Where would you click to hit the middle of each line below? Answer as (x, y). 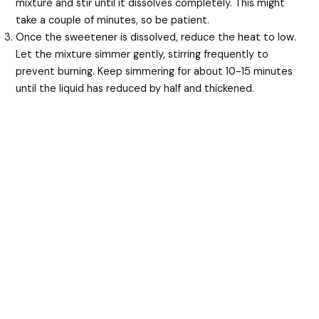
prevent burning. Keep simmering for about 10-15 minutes (155, 71)
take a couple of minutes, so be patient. (113, 20)
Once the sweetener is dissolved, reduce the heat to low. (156, 37)
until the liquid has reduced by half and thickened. (135, 88)
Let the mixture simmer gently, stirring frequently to (142, 54)
